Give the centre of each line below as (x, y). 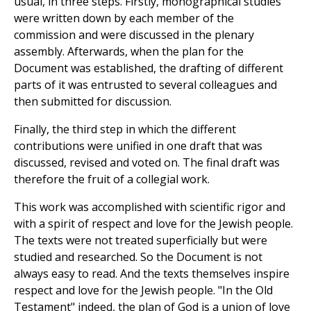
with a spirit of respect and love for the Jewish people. (153, 224)
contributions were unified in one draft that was (138, 146)
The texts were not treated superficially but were (141, 241)
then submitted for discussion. (93, 102)
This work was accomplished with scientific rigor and (150, 207)
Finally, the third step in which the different (125, 129)
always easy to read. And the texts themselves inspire (152, 274)
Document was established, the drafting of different (149, 68)
